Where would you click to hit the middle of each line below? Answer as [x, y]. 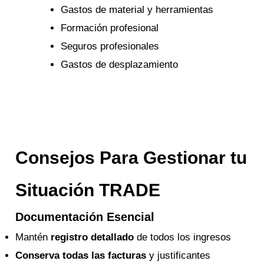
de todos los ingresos [183, 237]
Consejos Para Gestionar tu [131, 157]
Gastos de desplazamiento [119, 65]
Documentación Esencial [85, 217]
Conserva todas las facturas [81, 255]
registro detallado [93, 237]
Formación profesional [109, 28]
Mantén [33, 237]
